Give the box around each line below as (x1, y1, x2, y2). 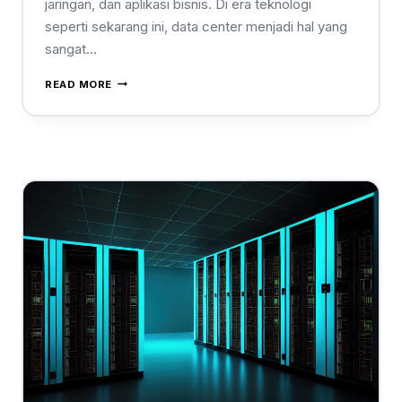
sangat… (45, 39, 97, 57)
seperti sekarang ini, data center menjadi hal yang (45, 17, 347, 35)
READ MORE (45, 77, 113, 91)
